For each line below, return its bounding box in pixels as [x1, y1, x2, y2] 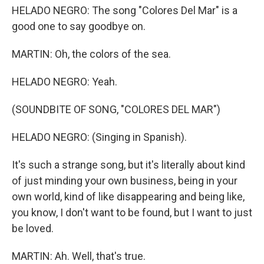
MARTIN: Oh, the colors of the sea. [12, 48, 171, 60]
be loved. [12, 222, 54, 235]
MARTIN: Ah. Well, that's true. [12, 250, 146, 262]
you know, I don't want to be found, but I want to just [12, 206, 252, 219]
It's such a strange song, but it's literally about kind [12, 159, 245, 171]
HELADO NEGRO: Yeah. [12, 75, 117, 88]
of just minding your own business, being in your [12, 174, 237, 187]
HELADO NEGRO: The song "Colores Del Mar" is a [12, 4, 237, 16]
